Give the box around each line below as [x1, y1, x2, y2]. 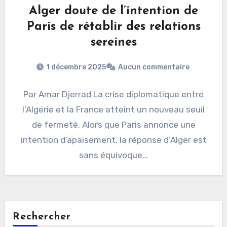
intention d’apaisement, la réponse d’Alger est [20, 134, 207, 145]
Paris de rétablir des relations [26, 20, 201, 33]
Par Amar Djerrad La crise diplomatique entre [23, 89, 204, 99]
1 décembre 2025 [46, 62, 106, 71]
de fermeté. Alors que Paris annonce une [31, 119, 196, 130]
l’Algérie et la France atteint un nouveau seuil [22, 104, 205, 115]
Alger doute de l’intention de [29, 5, 198, 17]
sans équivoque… [79, 149, 148, 160]
